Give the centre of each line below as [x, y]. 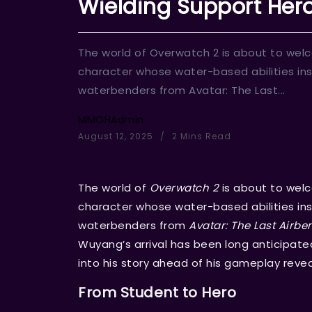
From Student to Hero [157, 293]
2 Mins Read [200, 136]
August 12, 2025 [117, 136]
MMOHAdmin [111, 120]
